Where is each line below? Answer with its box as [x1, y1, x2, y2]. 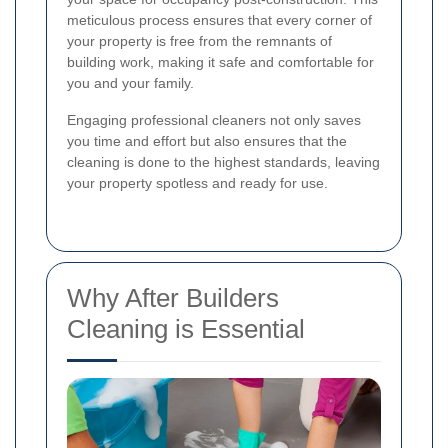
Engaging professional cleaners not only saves [67, 111, 361, 128]
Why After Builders [67, 282, 279, 313]
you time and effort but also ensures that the [67, 132, 347, 149]
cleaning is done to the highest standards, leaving [67, 153, 380, 170]
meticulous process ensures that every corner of [67, 11, 372, 28]
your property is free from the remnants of [67, 32, 332, 49]
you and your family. [67, 74, 194, 91]
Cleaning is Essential [67, 313, 305, 344]
